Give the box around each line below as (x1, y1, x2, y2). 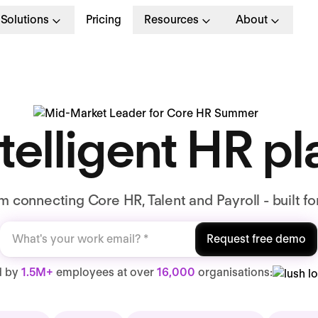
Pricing (85, 13, 121, 26)
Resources (144, 13, 199, 26)
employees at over (53, 265, 157, 279)
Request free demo (207, 232, 306, 246)
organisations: (195, 265, 273, 279)
